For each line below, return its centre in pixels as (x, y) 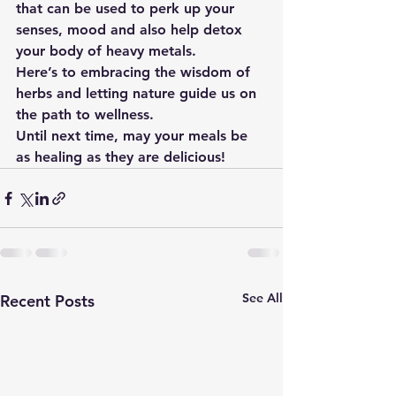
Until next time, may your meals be (134, 136)
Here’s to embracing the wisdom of (135, 72)
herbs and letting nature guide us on (138, 93)
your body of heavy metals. (106, 51)
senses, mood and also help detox (131, 30)
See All (263, 298)
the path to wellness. (85, 114)
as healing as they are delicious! (121, 157)
